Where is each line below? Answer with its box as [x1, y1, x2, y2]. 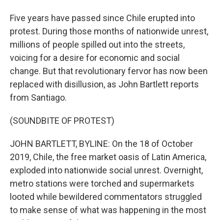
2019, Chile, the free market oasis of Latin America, [10, 152, 206, 162]
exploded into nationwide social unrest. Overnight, [10, 165, 203, 175]
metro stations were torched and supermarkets [10, 178, 194, 189]
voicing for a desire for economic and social [10, 53, 180, 63]
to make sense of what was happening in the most [10, 205, 206, 215]
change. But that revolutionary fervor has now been [10, 66, 208, 76]
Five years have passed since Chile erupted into [10, 13, 195, 23]
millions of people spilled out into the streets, [10, 39, 185, 50]
